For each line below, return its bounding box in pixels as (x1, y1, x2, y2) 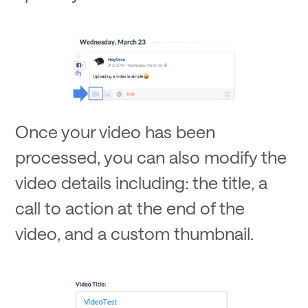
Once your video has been (15, 120, 216, 142)
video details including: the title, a (15, 171, 268, 192)
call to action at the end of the (15, 197, 245, 218)
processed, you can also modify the (15, 146, 287, 167)
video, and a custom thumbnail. (15, 222, 254, 243)
